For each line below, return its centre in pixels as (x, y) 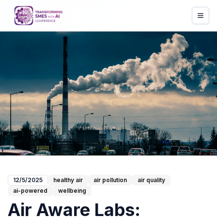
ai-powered (30, 191)
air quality (151, 180)
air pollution (110, 180)
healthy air (68, 180)
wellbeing (72, 191)
